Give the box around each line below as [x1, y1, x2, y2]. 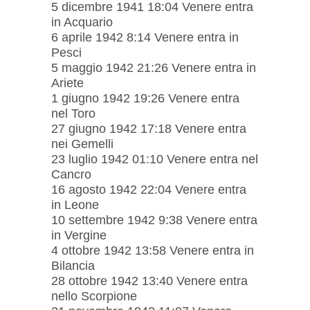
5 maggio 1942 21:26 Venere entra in [51, 60, 256, 75]
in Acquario [51, 15, 113, 29]
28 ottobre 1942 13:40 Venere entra [51, 273, 248, 288]
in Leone [51, 197, 99, 212]
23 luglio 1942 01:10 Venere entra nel [51, 152, 258, 166]
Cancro [51, 167, 91, 181]
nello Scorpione [51, 289, 137, 303]
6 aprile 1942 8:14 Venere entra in [51, 30, 239, 44]
